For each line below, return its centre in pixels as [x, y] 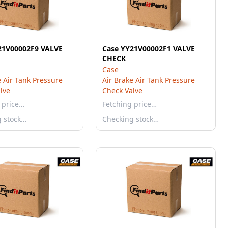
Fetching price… [130, 104]
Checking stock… [131, 119]
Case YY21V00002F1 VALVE [149, 49]
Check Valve [122, 90]
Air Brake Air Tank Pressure [149, 80]
